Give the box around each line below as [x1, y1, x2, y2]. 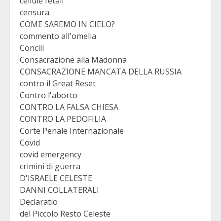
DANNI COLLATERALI [20, 184, 99, 196]
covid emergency [20, 149, 81, 160]
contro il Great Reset [20, 78, 96, 89]
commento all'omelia [20, 31, 96, 42]
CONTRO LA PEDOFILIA [20, 113, 106, 125]
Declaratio [20, 196, 58, 208]
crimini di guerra [20, 161, 80, 172]
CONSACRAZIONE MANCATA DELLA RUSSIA [20, 66, 182, 77]
